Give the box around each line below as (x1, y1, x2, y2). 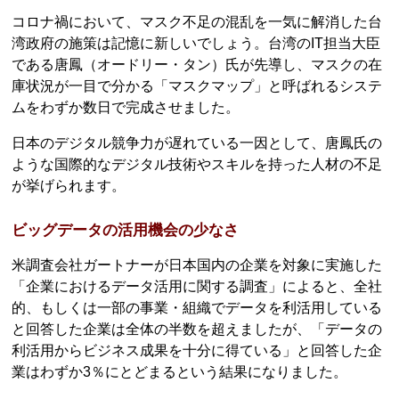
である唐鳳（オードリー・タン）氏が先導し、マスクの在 (12, 57, 383, 73)
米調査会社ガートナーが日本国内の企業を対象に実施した (12, 256, 383, 273)
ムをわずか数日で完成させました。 (12, 100, 240, 116)
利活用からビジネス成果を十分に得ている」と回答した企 (12, 342, 383, 358)
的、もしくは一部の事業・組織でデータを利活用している (12, 299, 383, 315)
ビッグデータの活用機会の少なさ (12, 221, 240, 239)
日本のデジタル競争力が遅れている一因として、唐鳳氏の (12, 135, 383, 151)
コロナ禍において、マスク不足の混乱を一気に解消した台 (12, 14, 383, 30)
